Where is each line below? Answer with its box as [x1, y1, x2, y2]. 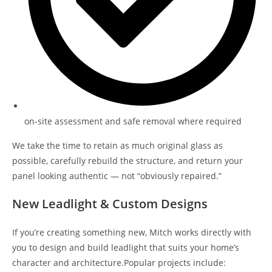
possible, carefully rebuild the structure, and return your [12, 154, 243, 166]
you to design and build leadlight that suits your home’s [12, 241, 239, 253]
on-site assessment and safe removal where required [24, 115, 242, 127]
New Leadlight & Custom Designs [12, 195, 208, 212]
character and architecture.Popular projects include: [12, 256, 226, 268]
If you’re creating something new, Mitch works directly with [12, 226, 251, 238]
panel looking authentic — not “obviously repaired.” [12, 169, 222, 182]
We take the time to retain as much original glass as [12, 139, 223, 151]
